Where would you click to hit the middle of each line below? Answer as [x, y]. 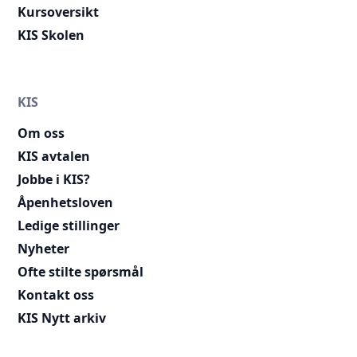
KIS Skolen [51, 35]
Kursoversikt [59, 12]
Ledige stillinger [69, 225]
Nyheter [44, 248]
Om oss [41, 133]
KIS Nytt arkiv [62, 318]
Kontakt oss [56, 294]
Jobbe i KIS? [54, 179]
